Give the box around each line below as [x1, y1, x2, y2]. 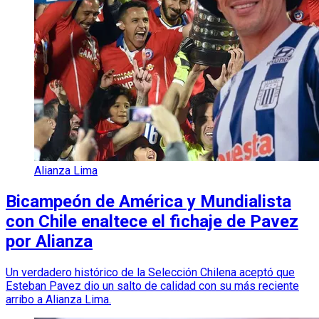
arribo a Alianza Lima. [6, 292, 111, 306]
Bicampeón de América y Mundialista [6, 191, 291, 211]
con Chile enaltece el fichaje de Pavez [6, 211, 298, 231]
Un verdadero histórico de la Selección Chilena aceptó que [6, 265, 295, 279]
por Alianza [6, 231, 93, 251]
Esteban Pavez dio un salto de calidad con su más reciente [6, 278, 299, 293]
